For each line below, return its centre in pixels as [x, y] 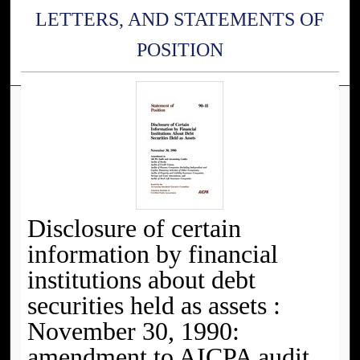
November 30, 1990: [133, 331]
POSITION [180, 49]
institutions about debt [141, 280]
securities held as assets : [154, 306]
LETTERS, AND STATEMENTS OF [180, 19]
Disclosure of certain [134, 229]
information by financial [153, 254]
